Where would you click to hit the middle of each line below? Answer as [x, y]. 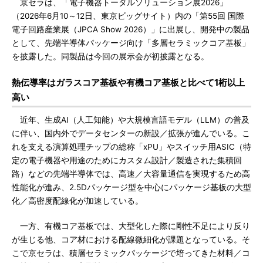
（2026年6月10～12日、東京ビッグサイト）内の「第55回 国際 [128, 16]
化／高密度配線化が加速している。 [77, 201]
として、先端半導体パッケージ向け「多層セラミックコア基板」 [131, 43]
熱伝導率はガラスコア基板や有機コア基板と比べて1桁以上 [128, 82]
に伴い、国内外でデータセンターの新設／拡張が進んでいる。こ [131, 133]
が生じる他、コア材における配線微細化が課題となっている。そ [131, 240]
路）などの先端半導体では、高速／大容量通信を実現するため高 [131, 174]
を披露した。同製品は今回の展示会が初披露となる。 [110, 56]
